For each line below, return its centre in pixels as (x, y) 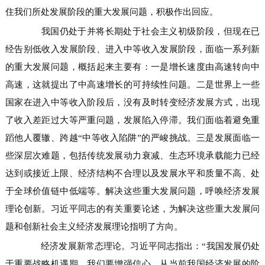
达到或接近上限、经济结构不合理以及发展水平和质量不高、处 (132, 173)
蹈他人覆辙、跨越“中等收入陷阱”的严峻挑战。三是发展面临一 (132, 138)
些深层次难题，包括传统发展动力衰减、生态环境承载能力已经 (132, 156)
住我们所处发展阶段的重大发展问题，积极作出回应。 (112, 12)
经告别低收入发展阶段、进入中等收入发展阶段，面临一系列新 (132, 49)
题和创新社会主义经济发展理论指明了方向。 (94, 227)
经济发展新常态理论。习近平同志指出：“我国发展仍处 (141, 246)
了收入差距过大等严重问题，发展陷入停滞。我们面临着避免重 (132, 120)
